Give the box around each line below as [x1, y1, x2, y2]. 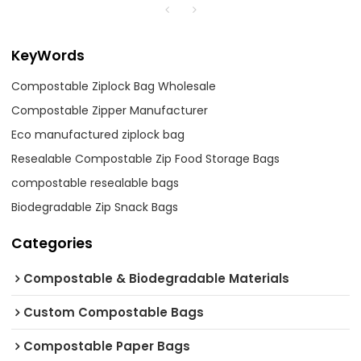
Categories [11, 233, 93, 253]
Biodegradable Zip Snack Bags [11, 198, 179, 215]
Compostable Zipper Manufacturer [11, 102, 209, 118]
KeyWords [11, 45, 85, 65]
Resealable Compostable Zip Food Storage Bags [11, 150, 280, 167]
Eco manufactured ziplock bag [11, 126, 185, 143]
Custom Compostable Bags [23, 304, 205, 322]
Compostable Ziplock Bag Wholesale [11, 77, 217, 94]
